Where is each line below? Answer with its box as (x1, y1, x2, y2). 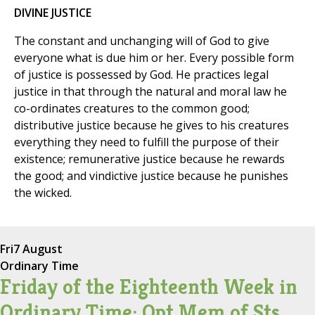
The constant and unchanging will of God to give (14, 33, 269, 49)
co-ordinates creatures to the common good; (14, 101, 250, 117)
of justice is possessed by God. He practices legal (14, 67, 269, 83)
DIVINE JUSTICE (14, 5, 91, 21)
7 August (13, 241, 63, 257)
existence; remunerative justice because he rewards (14, 151, 285, 167)
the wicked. (14, 185, 72, 201)
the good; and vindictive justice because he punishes (14, 168, 288, 184)
